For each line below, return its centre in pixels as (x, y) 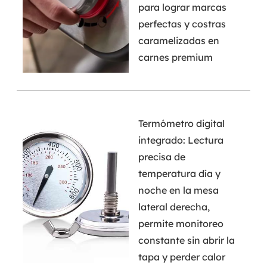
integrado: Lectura (181, 140)
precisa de (162, 156)
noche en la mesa (178, 190)
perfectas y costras (182, 24)
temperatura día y (179, 173)
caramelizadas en (178, 40)
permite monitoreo (181, 223)
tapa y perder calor (181, 257)
